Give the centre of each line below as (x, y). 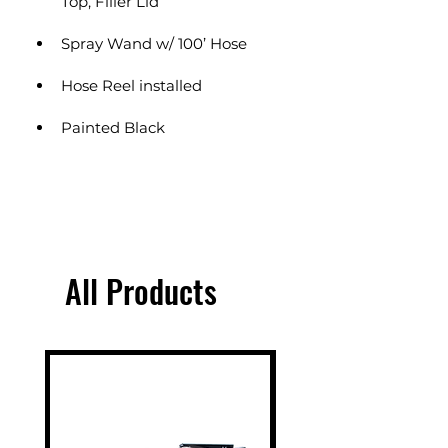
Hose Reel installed (131, 85)
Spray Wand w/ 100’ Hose (154, 43)
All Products (141, 290)
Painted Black (113, 127)
